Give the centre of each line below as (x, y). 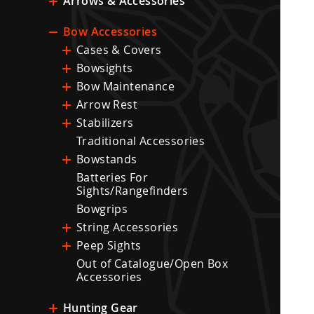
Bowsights (105, 68)
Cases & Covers (119, 50)
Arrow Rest (107, 104)
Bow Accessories (110, 32)
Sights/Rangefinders (132, 191)
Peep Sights (109, 245)
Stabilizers (105, 123)
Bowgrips (102, 209)
